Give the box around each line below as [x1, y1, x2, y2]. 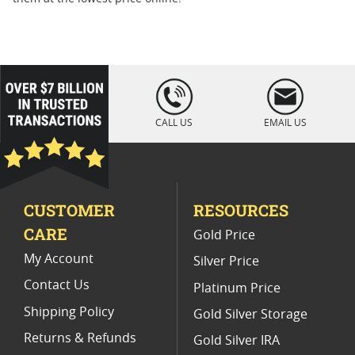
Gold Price [193, 229, 255, 242]
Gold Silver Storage [193, 307, 307, 321]
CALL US [155, 118, 193, 128]
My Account [24, 253, 94, 266]
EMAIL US [264, 118, 307, 128]
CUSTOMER [24, 200, 115, 221]
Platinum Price [193, 281, 281, 295]
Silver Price [193, 255, 259, 269]
